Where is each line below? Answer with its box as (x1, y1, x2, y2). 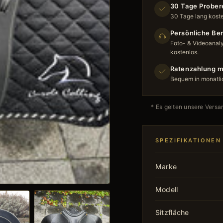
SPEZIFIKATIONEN (155, 136, 222, 144)
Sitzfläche (155, 208, 189, 217)
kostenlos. (170, 48, 199, 56)
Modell (155, 185, 178, 194)
